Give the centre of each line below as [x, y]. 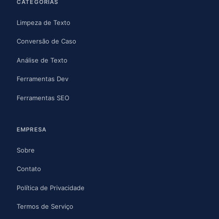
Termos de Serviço [45, 207]
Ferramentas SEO [43, 98]
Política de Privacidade [51, 187]
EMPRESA [32, 129]
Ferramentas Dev [43, 79]
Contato [29, 169]
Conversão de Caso [46, 41]
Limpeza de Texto [44, 22]
